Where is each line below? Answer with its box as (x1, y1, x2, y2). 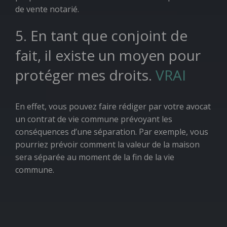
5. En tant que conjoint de (15, 26, 187, 45)
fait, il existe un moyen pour (15, 46, 201, 65)
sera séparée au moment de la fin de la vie (15, 152, 174, 163)
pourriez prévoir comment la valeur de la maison (15, 139, 200, 150)
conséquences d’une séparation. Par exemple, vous (15, 126, 208, 137)
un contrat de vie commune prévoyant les (15, 113, 172, 125)
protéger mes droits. (15, 65, 156, 85)
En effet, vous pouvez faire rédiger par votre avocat (15, 101, 211, 112)
